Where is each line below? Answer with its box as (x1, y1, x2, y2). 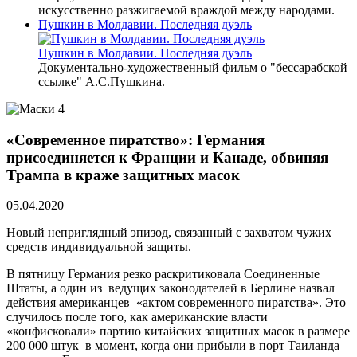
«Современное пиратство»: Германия (6, 131, 265, 148)
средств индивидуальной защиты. (6, 240, 191, 254)
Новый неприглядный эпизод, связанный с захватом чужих (6, 226, 331, 240)
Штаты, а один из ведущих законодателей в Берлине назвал (6, 281, 335, 296)
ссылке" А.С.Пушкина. (38, 74, 165, 88)
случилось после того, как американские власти (6, 310, 268, 324)
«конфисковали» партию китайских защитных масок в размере (6, 324, 350, 339)
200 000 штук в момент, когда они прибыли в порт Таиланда (6, 339, 339, 353)
